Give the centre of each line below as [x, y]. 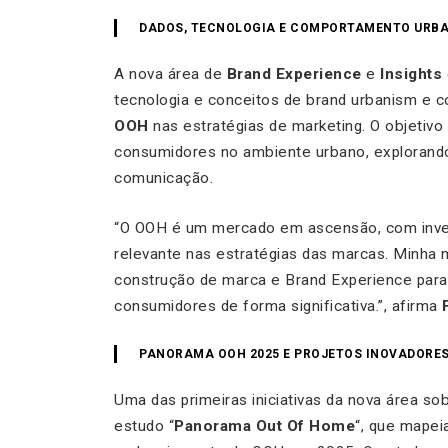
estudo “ [144, 425]
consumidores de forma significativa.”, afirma [278, 305]
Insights [411, 73]
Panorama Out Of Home [264, 425]
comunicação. [163, 177]
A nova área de [170, 73]
